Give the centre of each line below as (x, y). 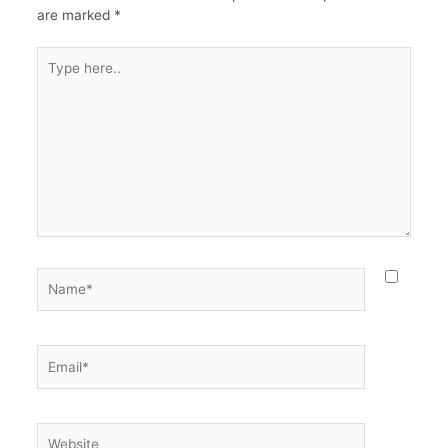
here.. (54, 76)
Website (61, 431)
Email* (56, 354)
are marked (75, 15)
